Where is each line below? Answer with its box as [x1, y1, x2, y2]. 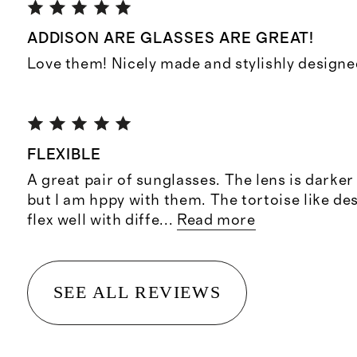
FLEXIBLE [26, 147, 102, 163]
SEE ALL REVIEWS [53, 282, 222, 303]
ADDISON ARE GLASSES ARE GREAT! [26, 31, 315, 47]
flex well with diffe [26, 212, 160, 228]
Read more [176, 212, 256, 228]
